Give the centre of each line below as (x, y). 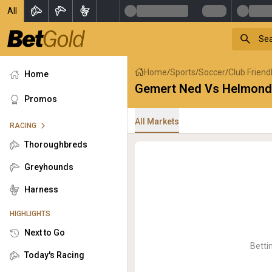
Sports (183, 72)
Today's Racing (54, 255)
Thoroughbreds (56, 144)
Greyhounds (49, 167)
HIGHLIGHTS (30, 214)
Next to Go (45, 233)
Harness (41, 189)
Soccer (212, 72)
